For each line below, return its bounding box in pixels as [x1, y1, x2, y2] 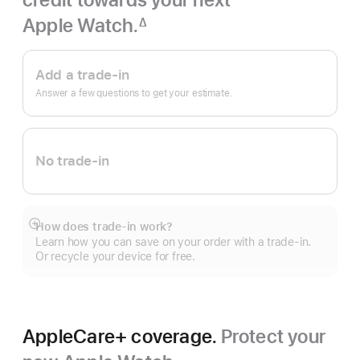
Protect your [220, 325, 326, 348]
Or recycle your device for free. [35, 250, 195, 263]
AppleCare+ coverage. [22, 325, 221, 348]
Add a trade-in [35, 67, 129, 83]
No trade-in [35, 153, 109, 169]
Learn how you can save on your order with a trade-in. [35, 235, 312, 248]
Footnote [22, 31, 76, 46]
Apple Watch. [22, 14, 139, 37]
